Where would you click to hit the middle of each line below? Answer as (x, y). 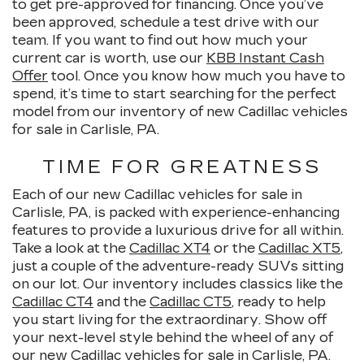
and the (121, 302)
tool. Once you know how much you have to (197, 76)
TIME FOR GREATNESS (182, 168)
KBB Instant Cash (265, 58)
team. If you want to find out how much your (160, 41)
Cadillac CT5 (191, 302)
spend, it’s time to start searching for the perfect (174, 94)
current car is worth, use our (109, 58)
